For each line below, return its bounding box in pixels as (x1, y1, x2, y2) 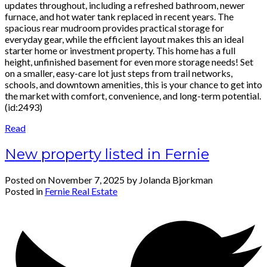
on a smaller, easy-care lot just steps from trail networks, (5, 67, 232, 79)
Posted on (5, 174, 48, 186)
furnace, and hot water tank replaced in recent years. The (5, 10, 234, 22)
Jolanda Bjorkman (139, 174, 213, 186)
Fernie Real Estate (45, 185, 117, 197)
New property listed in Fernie (5, 145, 209, 163)
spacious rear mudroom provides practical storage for (5, 21, 224, 33)
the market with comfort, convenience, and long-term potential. (5, 89, 261, 101)
